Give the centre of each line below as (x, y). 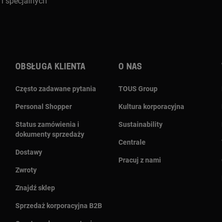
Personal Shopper (44, 106)
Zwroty (26, 170)
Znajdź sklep (35, 188)
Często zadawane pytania (56, 88)
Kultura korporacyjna (151, 106)
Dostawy (29, 152)
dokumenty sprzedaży (50, 134)
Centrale (132, 142)
